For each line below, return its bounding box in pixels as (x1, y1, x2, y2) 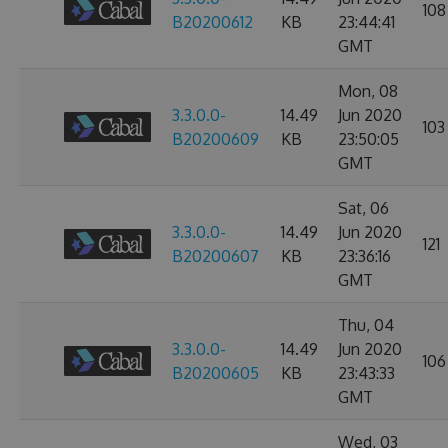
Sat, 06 (338, 198, 389, 218)
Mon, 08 (338, 81, 398, 101)
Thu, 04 (338, 315, 394, 335)
